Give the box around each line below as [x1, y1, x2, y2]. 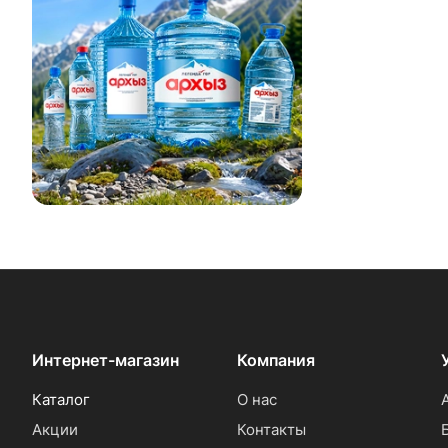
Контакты [236, 420, 306, 439]
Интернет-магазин [32, 350, 179, 370]
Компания [236, 350, 315, 370]
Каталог [32, 390, 90, 409]
